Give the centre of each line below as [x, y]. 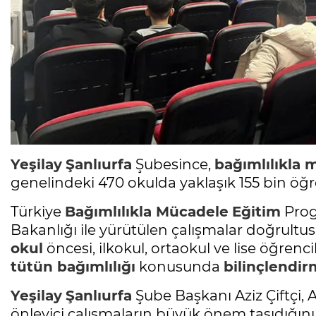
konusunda [180, 267]
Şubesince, [173, 165]
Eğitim [256, 212]
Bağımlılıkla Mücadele [147, 212]
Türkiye [38, 212]
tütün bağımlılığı [73, 267]
